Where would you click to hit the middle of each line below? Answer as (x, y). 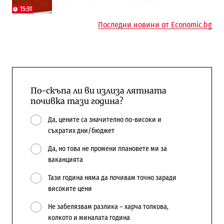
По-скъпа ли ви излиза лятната (98, 90)
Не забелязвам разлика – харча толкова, (108, 207)
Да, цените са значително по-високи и (104, 120)
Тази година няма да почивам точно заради (112, 178)
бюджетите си (93, 7)
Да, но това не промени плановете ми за (107, 149)
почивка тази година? (77, 101)
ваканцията (65, 160)
